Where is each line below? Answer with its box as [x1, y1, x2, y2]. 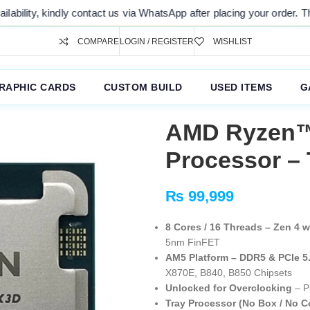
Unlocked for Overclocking [165, 282, 292, 293]
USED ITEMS [210, 82, 273, 93]
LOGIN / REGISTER [119, 36, 194, 46]
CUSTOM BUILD [103, 82, 183, 93]
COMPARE [77, 36, 119, 46]
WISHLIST [212, 36, 252, 46]
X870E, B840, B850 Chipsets [165, 267, 292, 278]
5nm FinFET [165, 237, 220, 248]
